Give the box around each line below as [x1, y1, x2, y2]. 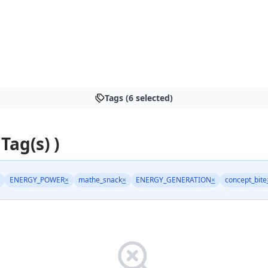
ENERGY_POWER [9, 174, 65, 185]
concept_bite [224, 174, 267, 185]
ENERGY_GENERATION [135, 174, 211, 185]
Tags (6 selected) [105, 92, 173, 103]
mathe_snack [78, 174, 122, 185]
